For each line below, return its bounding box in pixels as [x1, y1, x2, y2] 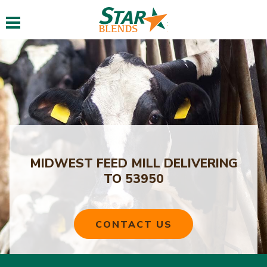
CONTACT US [95, 218, 172, 231]
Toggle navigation [13, 10, 52, 21]
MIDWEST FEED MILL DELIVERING [29, 155, 238, 172]
